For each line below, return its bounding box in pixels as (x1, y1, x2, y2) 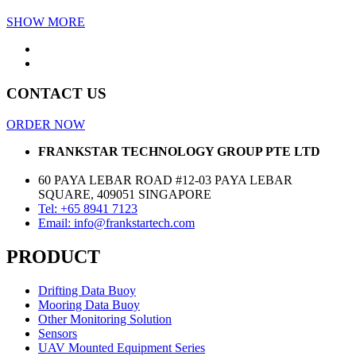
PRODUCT (6, 246, 100, 267)
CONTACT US (6, 85, 106, 103)
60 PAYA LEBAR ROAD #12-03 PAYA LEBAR (38, 173, 292, 187)
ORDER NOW (6, 118, 85, 131)
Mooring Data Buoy (38, 297, 140, 311)
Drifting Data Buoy (38, 283, 136, 297)
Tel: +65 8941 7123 (38, 202, 137, 215)
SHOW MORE (6, 14, 85, 29)
